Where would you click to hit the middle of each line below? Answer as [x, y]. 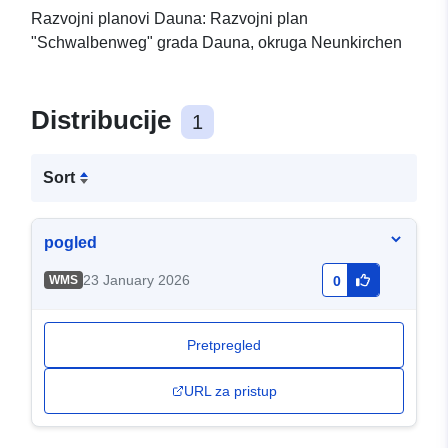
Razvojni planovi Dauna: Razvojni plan [169, 19]
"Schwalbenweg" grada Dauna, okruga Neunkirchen [216, 43]
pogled [70, 243]
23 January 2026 [136, 280]
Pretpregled [224, 345]
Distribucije [104, 120]
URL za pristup [230, 391]
